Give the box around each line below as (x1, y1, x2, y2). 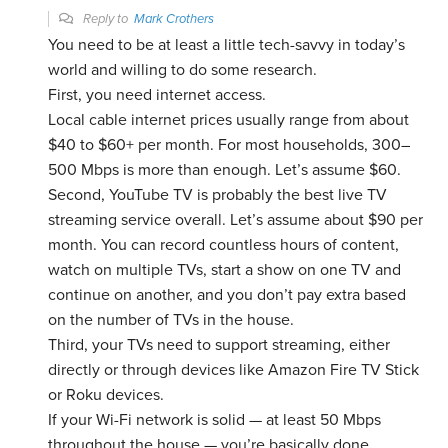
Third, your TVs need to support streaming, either (48, 335, 391, 356)
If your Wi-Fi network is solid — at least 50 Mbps (48, 410, 382, 431)
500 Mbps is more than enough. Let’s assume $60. (48, 160, 402, 181)
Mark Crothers (134, 11, 215, 28)
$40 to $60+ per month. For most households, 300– (48, 135, 411, 156)
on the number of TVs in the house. (48, 310, 295, 331)
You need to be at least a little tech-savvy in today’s (48, 35, 406, 56)
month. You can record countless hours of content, (48, 235, 400, 256)
